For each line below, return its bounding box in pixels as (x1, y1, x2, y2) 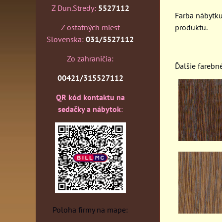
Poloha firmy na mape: (53, 205, 128, 215)
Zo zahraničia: (67, 54, 113, 63)
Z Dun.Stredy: (51, 3, 98, 13)
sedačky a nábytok (57, 104, 121, 114)
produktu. (175, 22, 208, 32)
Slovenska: (47, 34, 86, 44)
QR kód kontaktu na (55, 92, 125, 102)
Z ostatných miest (60, 22, 120, 32)
